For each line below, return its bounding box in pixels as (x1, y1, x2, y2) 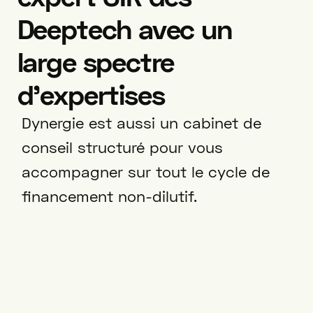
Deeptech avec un (17, 11, 232, 45)
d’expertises (17, 77, 165, 111)
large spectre (17, 44, 175, 78)
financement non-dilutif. (21, 187, 197, 206)
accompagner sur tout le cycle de (21, 162, 270, 182)
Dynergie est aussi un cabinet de (21, 112, 261, 132)
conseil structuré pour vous (21, 138, 223, 157)
